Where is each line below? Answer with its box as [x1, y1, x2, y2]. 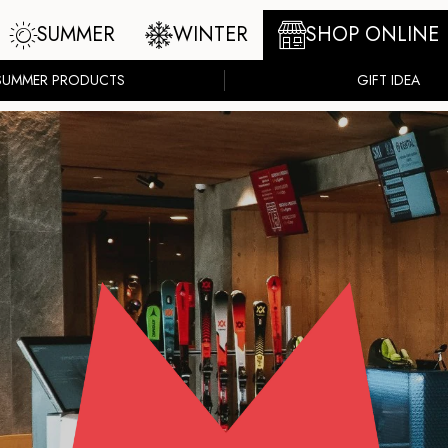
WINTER [173, 20, 248, 49]
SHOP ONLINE [306, 20, 439, 49]
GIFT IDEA [356, 70, 420, 90]
